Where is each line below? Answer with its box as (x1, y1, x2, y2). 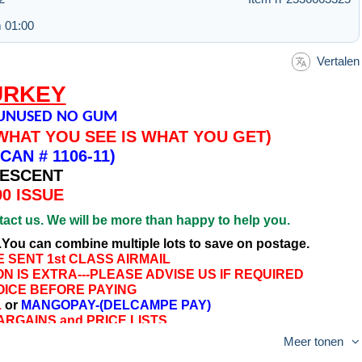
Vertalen (317, 53, 360, 68)
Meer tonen (284, 335, 343, 349)
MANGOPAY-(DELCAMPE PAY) (20, 298, 211, 313)
